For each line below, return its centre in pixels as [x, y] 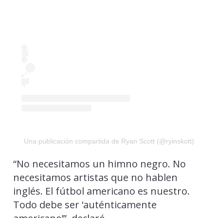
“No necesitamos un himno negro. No [99, 164]
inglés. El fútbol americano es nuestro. [101, 191]
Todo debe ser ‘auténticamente [85, 205]
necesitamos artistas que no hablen [95, 178]
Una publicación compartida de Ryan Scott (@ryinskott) [109, 141]
